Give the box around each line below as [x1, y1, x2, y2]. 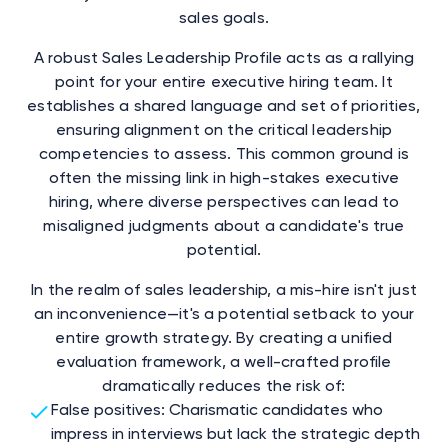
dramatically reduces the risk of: [102, 375, 346, 395]
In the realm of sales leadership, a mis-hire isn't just [31, 279, 417, 299]
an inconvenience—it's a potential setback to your [33, 303, 415, 323]
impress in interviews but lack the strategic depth [50, 423, 420, 443]
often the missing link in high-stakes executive [48, 167, 400, 187]
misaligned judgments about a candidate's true [43, 215, 405, 235]
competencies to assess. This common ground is [38, 143, 410, 163]
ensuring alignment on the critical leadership [55, 119, 393, 139]
